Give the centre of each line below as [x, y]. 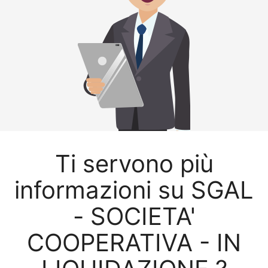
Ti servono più [134, 164]
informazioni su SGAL [134, 190]
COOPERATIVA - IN [134, 243]
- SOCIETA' [134, 217]
